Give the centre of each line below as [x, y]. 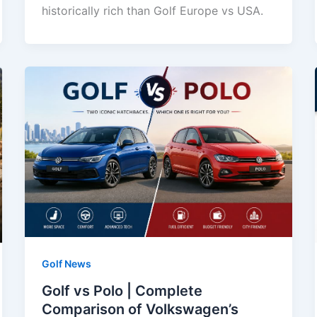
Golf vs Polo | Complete [122, 291]
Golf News [66, 263]
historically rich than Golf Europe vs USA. [152, 10]
